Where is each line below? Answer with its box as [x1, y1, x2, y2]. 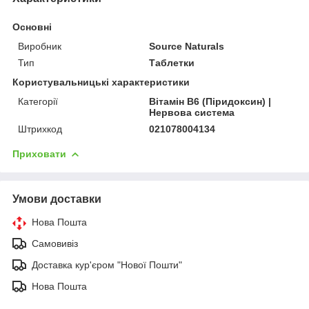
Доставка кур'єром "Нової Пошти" [32, 259, 182, 270]
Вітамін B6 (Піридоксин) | [149, 95, 272, 107]
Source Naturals [149, 40, 225, 52]
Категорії [18, 95, 58, 107]
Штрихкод [18, 123, 62, 134]
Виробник [18, 40, 61, 52]
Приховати [12, 148, 66, 159]
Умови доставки [12, 192, 101, 205]
